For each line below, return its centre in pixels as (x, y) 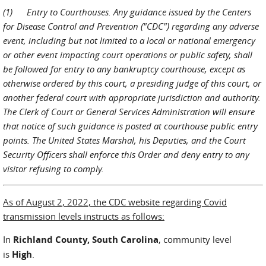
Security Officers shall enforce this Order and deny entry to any (126, 154)
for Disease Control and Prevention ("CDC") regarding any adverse (131, 26)
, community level (195, 239)
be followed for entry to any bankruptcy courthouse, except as (124, 69)
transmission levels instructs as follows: (84, 216)
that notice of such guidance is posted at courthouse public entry (130, 126)
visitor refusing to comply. (53, 169)
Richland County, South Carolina (86, 240)
